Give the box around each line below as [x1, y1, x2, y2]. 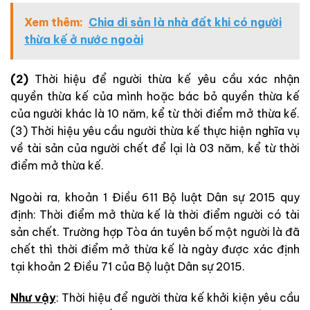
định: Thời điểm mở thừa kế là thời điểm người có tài [10, 207, 300, 221]
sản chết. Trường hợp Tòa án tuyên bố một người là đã [10, 224, 300, 239]
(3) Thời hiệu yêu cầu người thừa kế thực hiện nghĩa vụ [10, 123, 300, 138]
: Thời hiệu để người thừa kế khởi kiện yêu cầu [55, 291, 300, 305]
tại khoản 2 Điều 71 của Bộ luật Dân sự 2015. [10, 259, 245, 273]
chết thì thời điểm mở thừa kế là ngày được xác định [10, 241, 300, 256]
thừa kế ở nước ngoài [24, 32, 143, 46]
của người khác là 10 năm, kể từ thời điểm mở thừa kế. [10, 106, 300, 120]
